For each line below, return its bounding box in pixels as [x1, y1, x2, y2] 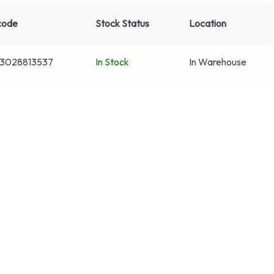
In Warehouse [189, 56, 246, 68]
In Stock [95, 56, 129, 68]
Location [189, 17, 226, 30]
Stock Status [95, 17, 149, 30]
